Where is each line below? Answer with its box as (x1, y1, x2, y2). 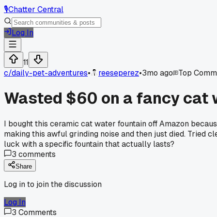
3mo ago (142, 68, 173, 78)
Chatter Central (8, 4, 63, 15)
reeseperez (98, 68, 139, 78)
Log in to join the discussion (4, 179, 102, 189)
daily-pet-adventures (12, 68, 88, 78)
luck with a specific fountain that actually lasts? (4, 139, 174, 149)
